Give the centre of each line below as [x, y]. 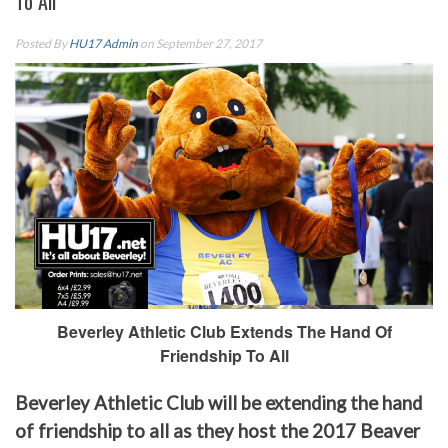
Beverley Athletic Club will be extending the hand [218, 403]
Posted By [42, 43]
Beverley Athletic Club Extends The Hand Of [224, 332]
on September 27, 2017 [200, 43]
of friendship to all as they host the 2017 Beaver [217, 431]
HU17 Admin [103, 43]
